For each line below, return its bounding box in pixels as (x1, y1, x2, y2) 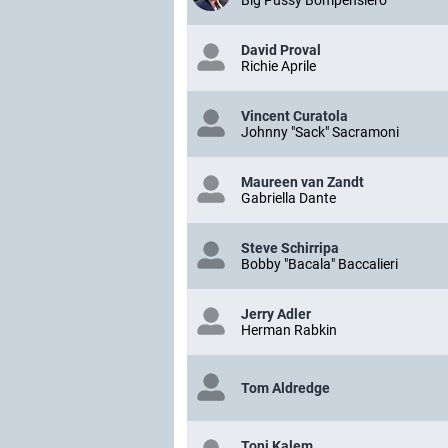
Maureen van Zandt (241, 174, 364, 191)
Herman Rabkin (241, 322, 337, 339)
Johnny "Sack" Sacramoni (241, 124, 399, 141)
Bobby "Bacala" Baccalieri (241, 256, 398, 273)
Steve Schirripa (241, 240, 339, 257)
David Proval (241, 42, 321, 59)
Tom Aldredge (241, 380, 330, 397)
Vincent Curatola (241, 108, 348, 125)
